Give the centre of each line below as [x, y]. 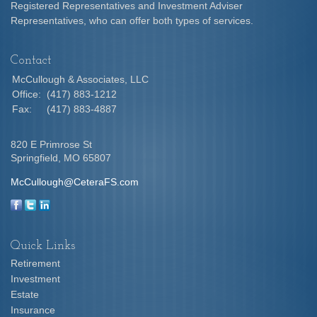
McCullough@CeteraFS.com [75, 182]
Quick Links [43, 246]
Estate [25, 294]
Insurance [33, 310]
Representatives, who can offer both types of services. [132, 21]
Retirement [35, 263]
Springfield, [36, 158]
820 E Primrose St [51, 144]
